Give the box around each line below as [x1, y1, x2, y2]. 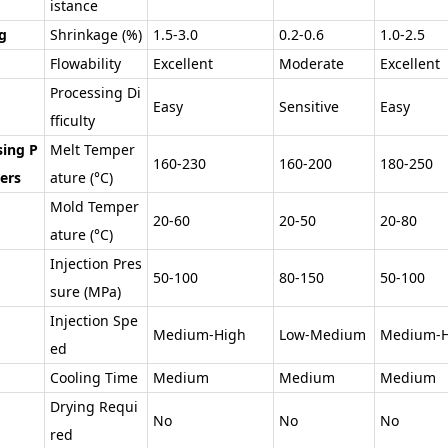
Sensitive [279, 96, 339, 116]
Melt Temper [50, 139, 135, 159]
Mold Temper [50, 196, 139, 216]
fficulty [50, 110, 95, 130]
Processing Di [50, 82, 141, 102]
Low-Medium [279, 324, 366, 344]
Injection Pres [50, 253, 142, 273]
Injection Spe [50, 310, 138, 330]
